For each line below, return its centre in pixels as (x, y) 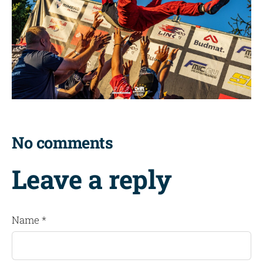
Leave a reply (92, 179)
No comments (63, 142)
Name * (29, 220)
